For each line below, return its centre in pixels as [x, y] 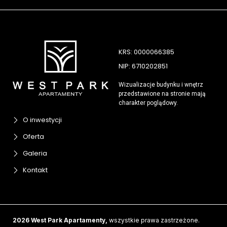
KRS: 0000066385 [146, 52]
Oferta [33, 137]
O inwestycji [42, 120]
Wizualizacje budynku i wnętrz [161, 85]
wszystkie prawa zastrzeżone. [154, 220]
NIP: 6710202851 [143, 66]
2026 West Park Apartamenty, [60, 220]
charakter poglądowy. [148, 103]
